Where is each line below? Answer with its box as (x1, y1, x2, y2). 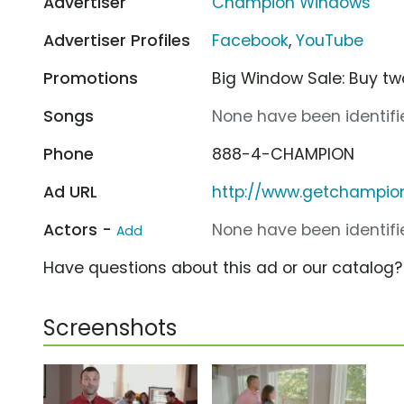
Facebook (212, 29, 289, 51)
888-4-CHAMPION (212, 142, 355, 165)
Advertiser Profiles (43, 29, 190, 51)
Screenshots (43, 312, 177, 343)
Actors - (43, 218, 116, 241)
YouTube (296, 29, 364, 51)
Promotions (43, 67, 138, 89)
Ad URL (43, 180, 97, 203)
